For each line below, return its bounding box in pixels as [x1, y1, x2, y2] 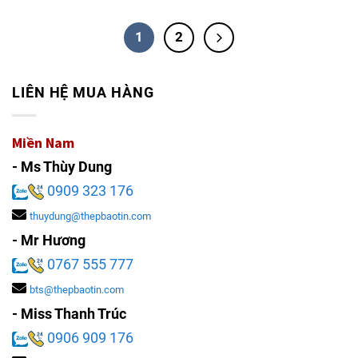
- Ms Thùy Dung [12, 157, 112, 175]
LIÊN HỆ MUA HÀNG [12, 83, 154, 101]
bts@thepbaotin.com [30, 283, 124, 296]
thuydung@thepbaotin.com [30, 209, 151, 222]
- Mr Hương [12, 231, 86, 249]
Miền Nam [12, 133, 74, 152]
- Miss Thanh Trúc [12, 304, 126, 322]
